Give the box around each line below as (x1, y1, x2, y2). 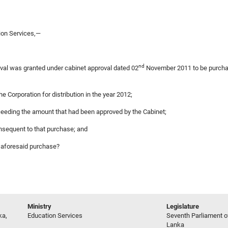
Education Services (27, 211, 82, 219)
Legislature (166, 202, 199, 210)
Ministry (27, 202, 51, 210)
